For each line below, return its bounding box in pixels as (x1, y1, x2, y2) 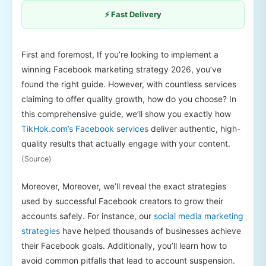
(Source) (21, 154, 52, 163)
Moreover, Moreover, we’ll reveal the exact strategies (21, 181, 226, 192)
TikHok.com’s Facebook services (21, 123, 148, 134)
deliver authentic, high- (148, 123, 240, 134)
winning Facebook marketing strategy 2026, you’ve (21, 64, 221, 74)
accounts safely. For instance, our (21, 211, 154, 221)
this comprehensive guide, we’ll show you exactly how (21, 108, 231, 119)
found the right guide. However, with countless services (21, 78, 236, 89)
